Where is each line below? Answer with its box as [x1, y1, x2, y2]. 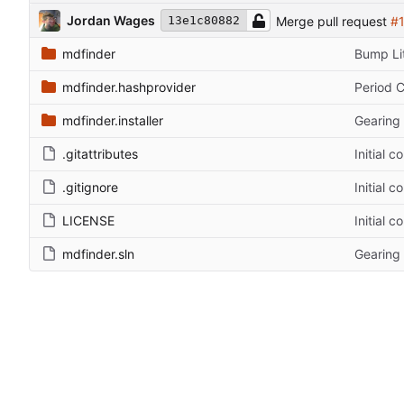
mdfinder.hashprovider [62, 79, 196, 96]
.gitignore [62, 179, 118, 196]
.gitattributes [62, 146, 138, 162]
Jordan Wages [67, 12, 155, 28]
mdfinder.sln [62, 246, 134, 262]
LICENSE [62, 213, 115, 229]
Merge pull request [276, 13, 391, 29]
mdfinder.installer [62, 113, 163, 129]
